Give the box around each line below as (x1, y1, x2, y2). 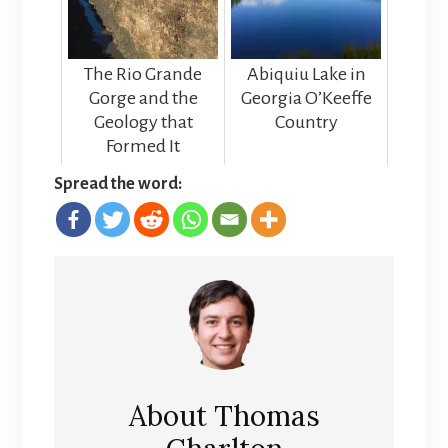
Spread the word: (53, 175, 182, 194)
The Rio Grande (84, 64, 202, 85)
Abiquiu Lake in (246, 64, 366, 85)
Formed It (106, 136, 180, 157)
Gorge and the (88, 88, 198, 109)
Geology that (93, 112, 193, 133)
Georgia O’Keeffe (240, 88, 372, 109)
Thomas (213, 398, 320, 435)
